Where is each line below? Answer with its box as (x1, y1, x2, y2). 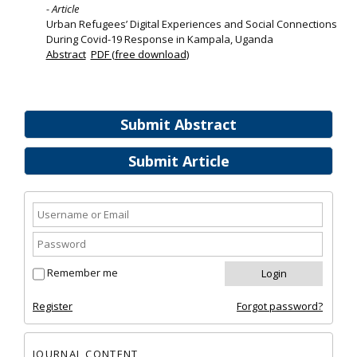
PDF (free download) (90, 47, 189, 62)
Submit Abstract (120, 115, 237, 135)
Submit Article (127, 151, 229, 171)
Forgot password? (237, 299, 323, 314)
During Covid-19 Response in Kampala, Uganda (45, 32, 273, 47)
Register (33, 299, 73, 314)
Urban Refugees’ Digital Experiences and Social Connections (45, 17, 337, 32)
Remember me (47, 265, 118, 280)
